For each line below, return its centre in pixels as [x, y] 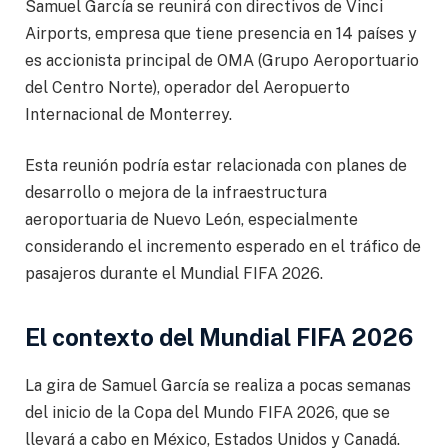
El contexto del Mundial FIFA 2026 [219, 336]
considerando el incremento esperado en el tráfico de [223, 247]
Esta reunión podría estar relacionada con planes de [216, 166]
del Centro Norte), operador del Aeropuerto [187, 87]
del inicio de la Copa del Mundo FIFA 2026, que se [207, 413]
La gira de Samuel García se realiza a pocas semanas [218, 386]
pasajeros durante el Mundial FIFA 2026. [174, 274]
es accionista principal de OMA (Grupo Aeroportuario [222, 60]
